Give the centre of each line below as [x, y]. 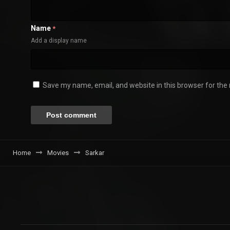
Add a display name [59, 41]
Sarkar [95, 153]
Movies [58, 153]
